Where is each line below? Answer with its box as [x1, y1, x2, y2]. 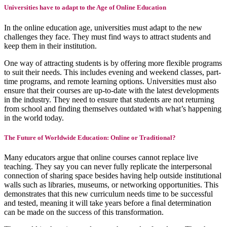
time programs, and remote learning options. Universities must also [4, 77, 216, 86]
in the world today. [4, 113, 64, 122]
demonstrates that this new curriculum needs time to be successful [4, 189, 213, 198]
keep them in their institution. [4, 41, 97, 50]
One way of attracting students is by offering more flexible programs [4, 58, 222, 67]
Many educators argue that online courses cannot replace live [4, 153, 198, 162]
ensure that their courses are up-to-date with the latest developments [4, 86, 219, 95]
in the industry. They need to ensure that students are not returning [4, 95, 214, 104]
